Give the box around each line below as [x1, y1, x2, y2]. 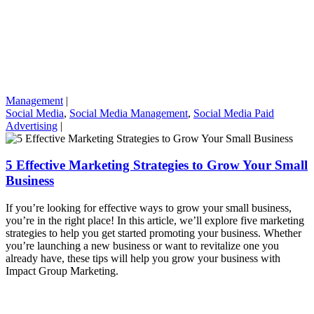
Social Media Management [69, 107, 188, 119]
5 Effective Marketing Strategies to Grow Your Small [6, 158, 308, 173]
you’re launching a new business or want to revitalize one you [6, 240, 279, 252]
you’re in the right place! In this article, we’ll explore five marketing [6, 214, 304, 227]
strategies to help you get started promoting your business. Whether [6, 227, 301, 240]
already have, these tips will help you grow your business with [6, 252, 280, 265]
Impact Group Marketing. [6, 265, 118, 278]
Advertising [6, 119, 57, 132]
